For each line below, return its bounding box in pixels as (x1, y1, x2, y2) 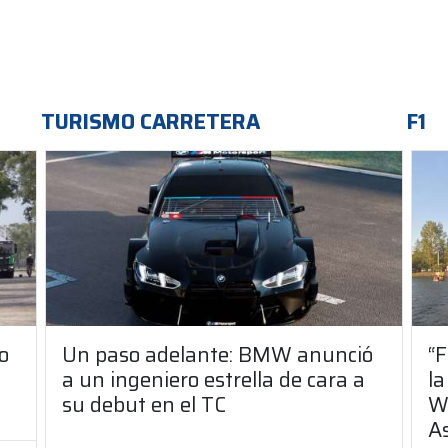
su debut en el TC (62, 387, 226, 421)
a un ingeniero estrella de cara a (62, 362, 365, 396)
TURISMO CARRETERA (41, 105, 260, 138)
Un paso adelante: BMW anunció (62, 337, 373, 371)
